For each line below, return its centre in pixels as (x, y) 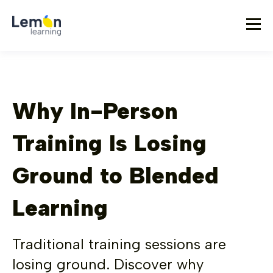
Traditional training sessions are (119, 244)
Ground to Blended (115, 175)
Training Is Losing (109, 143)
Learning (60, 208)
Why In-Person (95, 111)
